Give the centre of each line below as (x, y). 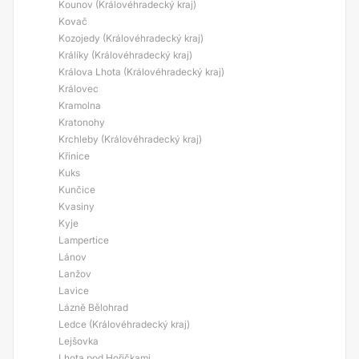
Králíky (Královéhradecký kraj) (125, 55)
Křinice (74, 156)
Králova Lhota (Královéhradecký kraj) (141, 72)
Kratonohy (82, 122)
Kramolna (80, 105)
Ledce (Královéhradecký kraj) (124, 324)
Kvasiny (77, 206)
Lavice (74, 290)
